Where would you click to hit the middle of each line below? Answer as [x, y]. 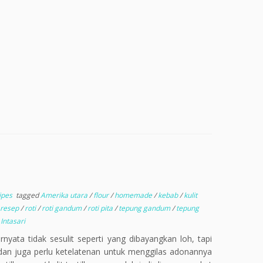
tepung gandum [145, 208]
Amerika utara [65, 195]
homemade [134, 195]
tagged [27, 195]
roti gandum [62, 208]
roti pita [101, 208]
